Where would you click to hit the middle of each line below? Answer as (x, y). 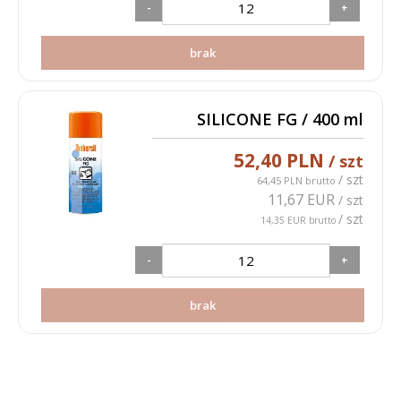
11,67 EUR (303, 200)
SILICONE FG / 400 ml (281, 119)
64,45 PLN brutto (298, 180)
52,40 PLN (282, 160)
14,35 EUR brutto (300, 220)
